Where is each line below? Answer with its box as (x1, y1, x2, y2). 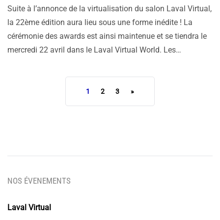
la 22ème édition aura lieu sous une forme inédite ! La (7, 18, 192, 27)
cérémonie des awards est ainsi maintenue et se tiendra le (7, 31, 207, 41)
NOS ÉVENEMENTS (7, 176, 71, 186)
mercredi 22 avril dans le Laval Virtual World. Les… (7, 45, 181, 55)
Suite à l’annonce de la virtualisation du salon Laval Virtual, (7, 4, 212, 14)
